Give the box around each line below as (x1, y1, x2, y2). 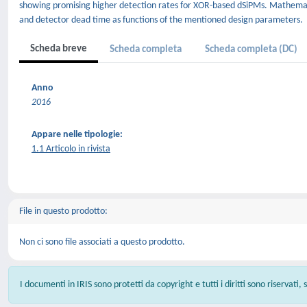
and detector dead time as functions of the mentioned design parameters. (19, 15, 303, 25)
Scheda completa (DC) (205, 45, 297, 55)
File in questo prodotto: (19, 206, 108, 217)
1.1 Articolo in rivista (32, 144, 110, 154)
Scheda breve (30, 44, 87, 54)
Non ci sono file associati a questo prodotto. (19, 237, 185, 247)
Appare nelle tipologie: (32, 130, 123, 140)
